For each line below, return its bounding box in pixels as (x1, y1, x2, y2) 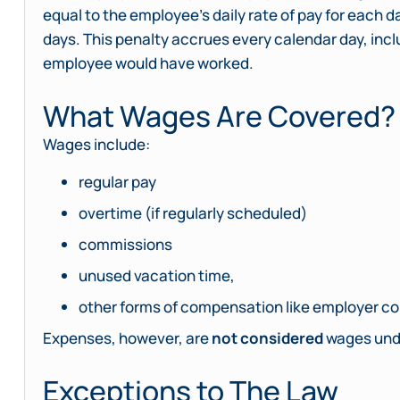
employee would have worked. (43, 52, 254, 73)
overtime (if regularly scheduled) (79, 202, 307, 223)
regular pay (79, 171, 156, 192)
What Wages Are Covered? (43, 96, 396, 137)
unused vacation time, (79, 264, 235, 286)
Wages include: (43, 134, 150, 155)
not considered (212, 327, 323, 348)
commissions (79, 233, 172, 254)
